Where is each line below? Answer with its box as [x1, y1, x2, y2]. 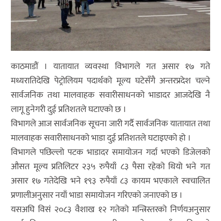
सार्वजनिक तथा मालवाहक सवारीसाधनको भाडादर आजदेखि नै [11, 88, 210, 103]
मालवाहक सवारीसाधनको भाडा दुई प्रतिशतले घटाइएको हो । [11, 131, 191, 146]
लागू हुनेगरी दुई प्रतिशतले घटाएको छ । [11, 102, 127, 117]
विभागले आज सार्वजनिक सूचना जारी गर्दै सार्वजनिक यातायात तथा [11, 116, 210, 132]
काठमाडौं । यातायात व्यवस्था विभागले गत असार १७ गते [11, 59, 210, 74]
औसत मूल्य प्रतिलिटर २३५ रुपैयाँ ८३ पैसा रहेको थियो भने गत [11, 159, 210, 175]
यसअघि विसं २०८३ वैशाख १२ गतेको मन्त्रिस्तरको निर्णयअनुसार [11, 202, 210, 218]
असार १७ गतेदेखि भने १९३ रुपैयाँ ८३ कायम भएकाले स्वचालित [11, 174, 210, 189]
